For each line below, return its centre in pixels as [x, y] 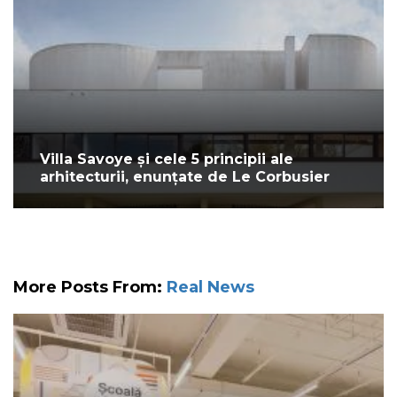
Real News [210, 288]
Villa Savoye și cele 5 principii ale [167, 160]
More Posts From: [90, 288]
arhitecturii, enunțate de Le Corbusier [185, 177]
